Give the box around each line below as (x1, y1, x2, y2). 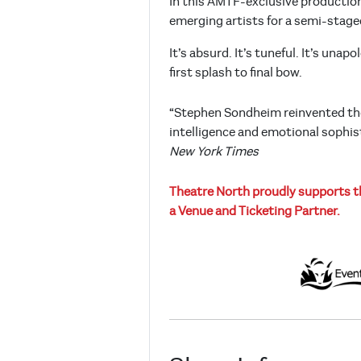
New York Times (169, 144, 259, 160)
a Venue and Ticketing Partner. (169, 204, 340, 219)
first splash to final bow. (169, 65, 305, 81)
